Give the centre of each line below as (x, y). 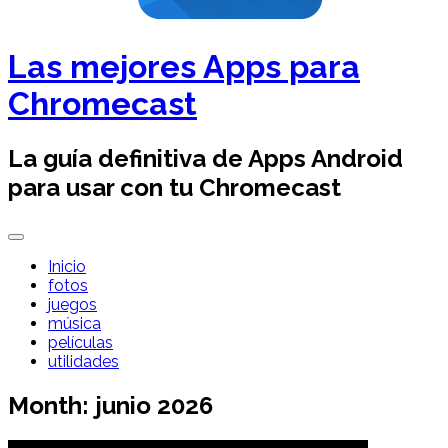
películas (80, 342)
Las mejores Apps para (184, 67)
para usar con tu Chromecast (174, 187)
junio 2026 (154, 405)
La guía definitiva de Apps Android (205, 158)
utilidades (83, 361)
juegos (72, 304)
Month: (51, 405)
